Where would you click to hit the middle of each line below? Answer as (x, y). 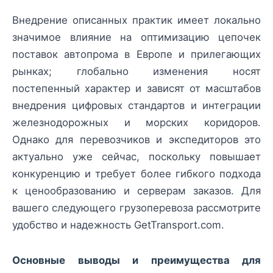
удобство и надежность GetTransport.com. (118, 225)
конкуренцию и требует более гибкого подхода (136, 174)
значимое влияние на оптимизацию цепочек (136, 37)
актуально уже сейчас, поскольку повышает (136, 157)
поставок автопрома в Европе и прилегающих (136, 55)
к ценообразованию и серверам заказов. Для (136, 191)
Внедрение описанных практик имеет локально (136, 20)
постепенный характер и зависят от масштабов (136, 89)
